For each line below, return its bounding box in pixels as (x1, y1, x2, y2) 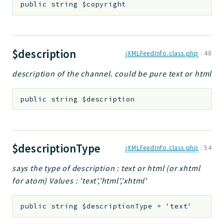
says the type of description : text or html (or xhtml (12, 163, 200, 173)
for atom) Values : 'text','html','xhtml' (12, 175, 147, 186)
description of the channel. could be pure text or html (12, 68, 212, 79)
